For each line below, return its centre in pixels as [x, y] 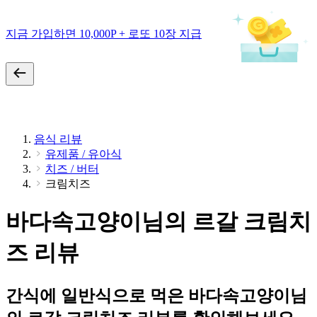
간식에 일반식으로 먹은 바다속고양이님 [156, 295]
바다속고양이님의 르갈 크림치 [158, 222]
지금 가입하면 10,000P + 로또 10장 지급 [104, 33]
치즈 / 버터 [72, 169]
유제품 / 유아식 [83, 154]
